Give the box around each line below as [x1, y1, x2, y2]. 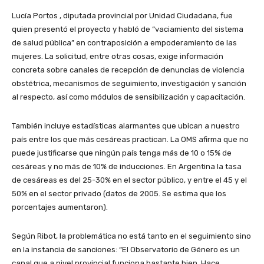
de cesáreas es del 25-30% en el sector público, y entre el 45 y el [12, 176, 247, 185]
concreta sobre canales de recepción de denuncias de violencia [12, 65, 245, 75]
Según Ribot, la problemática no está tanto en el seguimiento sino [12, 232, 251, 241]
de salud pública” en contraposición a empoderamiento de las [12, 38, 237, 48]
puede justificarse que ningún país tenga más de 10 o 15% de [12, 148, 232, 158]
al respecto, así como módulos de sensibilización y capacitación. [12, 93, 245, 102]
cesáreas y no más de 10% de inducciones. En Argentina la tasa [12, 162, 242, 171]
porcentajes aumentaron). [12, 203, 108, 212]
